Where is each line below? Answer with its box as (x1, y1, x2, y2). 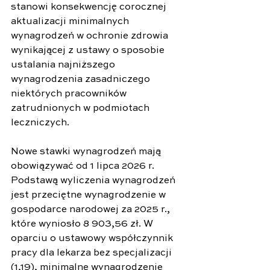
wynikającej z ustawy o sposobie (11, 45, 167, 55)
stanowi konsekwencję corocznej (11, 2, 169, 12)
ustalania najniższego (11, 60, 118, 70)
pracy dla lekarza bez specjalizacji (11, 248, 174, 258)
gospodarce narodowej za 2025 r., (11, 204, 172, 215)
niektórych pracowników (11, 89, 129, 99)
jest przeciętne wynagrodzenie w (11, 190, 168, 200)
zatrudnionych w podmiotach (11, 103, 152, 113)
